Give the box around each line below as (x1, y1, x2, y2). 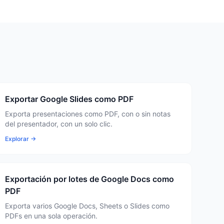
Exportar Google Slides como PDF (5, 94, 134, 104)
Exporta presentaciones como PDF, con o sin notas (5, 109, 171, 118)
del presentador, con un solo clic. (5, 119, 113, 128)
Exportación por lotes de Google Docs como (5, 174, 174, 184)
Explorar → (5, 135, 36, 142)
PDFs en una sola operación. (5, 211, 98, 220)
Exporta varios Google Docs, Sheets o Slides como (5, 201, 170, 210)
